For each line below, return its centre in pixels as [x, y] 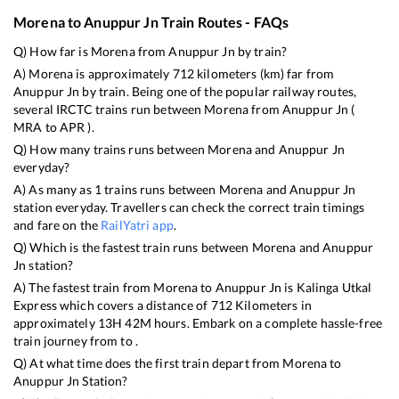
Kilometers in [272, 305]
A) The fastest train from [84, 287]
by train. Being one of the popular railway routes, [218, 91]
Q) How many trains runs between [111, 149]
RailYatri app [137, 224]
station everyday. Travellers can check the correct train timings [189, 207]
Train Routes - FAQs [224, 21]
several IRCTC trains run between [109, 109]
